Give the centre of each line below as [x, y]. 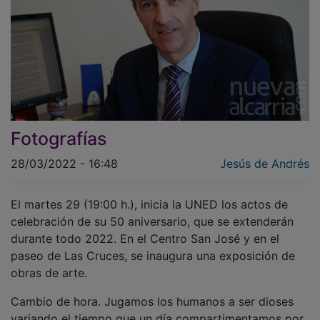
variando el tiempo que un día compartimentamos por [157, 308]
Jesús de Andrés [265, 153]
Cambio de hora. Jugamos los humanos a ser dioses [152, 291]
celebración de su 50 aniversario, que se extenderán [152, 211]
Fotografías [59, 128]
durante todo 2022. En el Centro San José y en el [145, 228]
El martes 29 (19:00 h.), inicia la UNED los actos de [149, 194]
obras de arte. [49, 262]
